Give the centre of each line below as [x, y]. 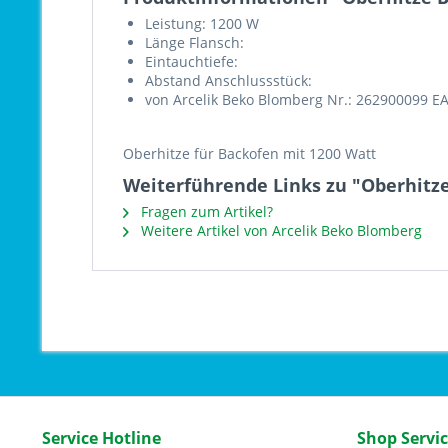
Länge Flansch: [194, 42]
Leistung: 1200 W [202, 23]
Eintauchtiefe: [191, 61]
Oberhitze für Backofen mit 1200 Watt [249, 153]
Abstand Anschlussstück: [228, 80]
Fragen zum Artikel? [205, 211]
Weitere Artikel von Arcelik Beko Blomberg [279, 230]
